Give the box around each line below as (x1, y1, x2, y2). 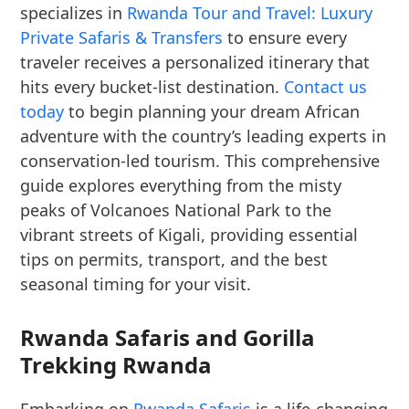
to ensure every (223, 26, 348, 48)
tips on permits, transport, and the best (20, 248, 329, 270)
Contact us (284, 76, 368, 98)
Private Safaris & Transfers (20, 26, 224, 48)
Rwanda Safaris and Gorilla (20, 322, 316, 352)
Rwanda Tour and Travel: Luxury (127, 2, 373, 24)
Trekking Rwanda (20, 350, 213, 380)
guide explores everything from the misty (20, 174, 342, 196)
